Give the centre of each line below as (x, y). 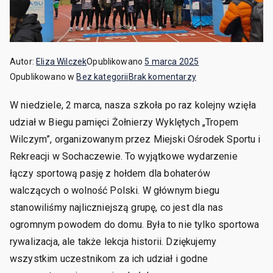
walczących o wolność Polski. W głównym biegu (115, 191)
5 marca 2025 (172, 62)
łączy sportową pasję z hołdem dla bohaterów (110, 174)
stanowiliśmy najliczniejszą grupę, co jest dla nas (117, 208)
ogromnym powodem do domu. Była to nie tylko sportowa (135, 225)
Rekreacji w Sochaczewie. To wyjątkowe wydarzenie (124, 157)
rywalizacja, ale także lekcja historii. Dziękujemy (113, 242)
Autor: (23, 62)
